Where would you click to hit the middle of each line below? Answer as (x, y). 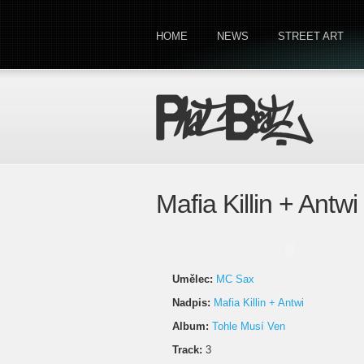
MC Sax (235, 279)
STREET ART (311, 36)
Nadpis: (191, 303)
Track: (187, 350)
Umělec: (193, 279)
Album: (191, 326)
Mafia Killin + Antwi (259, 303)
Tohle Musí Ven (249, 326)
